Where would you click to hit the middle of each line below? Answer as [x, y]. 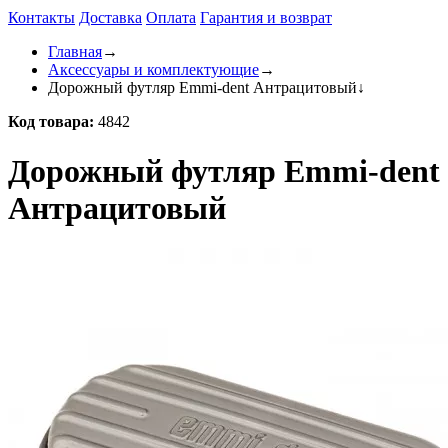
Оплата [171, 18]
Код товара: [51, 122]
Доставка [110, 18]
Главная [75, 52]
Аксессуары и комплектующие [153, 70]
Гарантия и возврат [266, 18]
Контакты [41, 18]
